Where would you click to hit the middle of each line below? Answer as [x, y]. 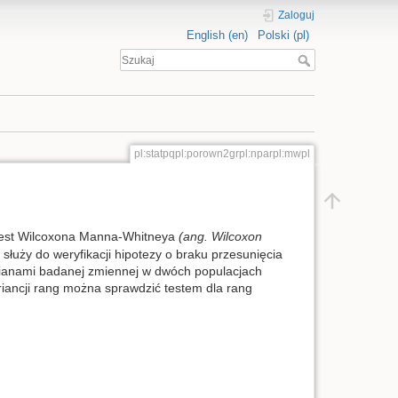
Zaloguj [297, 15]
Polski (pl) [283, 35]
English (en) [217, 35]
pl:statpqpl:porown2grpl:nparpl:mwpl [222, 154]
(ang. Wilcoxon [220, 236]
